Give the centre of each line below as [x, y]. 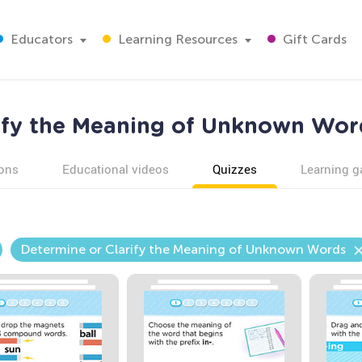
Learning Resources [176, 39]
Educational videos [115, 169]
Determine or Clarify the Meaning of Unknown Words [183, 249]
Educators [40, 39]
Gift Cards [313, 39]
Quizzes [234, 169]
